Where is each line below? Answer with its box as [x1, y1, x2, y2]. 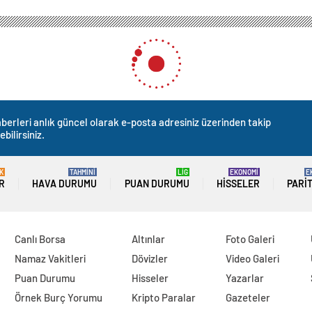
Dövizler [132, 252, 169, 265]
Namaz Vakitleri [14, 252, 86, 265]
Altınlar [132, 233, 166, 246]
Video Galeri [226, 252, 280, 265]
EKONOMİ [229, 168, 258, 177]
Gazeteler [226, 291, 271, 304]
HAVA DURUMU [32, 178, 97, 190]
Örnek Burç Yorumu [14, 291, 102, 304]
